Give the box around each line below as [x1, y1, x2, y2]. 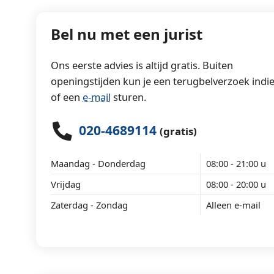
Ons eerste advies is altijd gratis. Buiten [51, 57, 234, 72]
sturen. [111, 89, 147, 104]
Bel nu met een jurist [51, 23, 203, 44]
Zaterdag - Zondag [51, 199, 128, 212]
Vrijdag [51, 178, 81, 191]
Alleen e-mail [206, 199, 261, 212]
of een [51, 89, 83, 104]
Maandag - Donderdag [51, 157, 146, 170]
